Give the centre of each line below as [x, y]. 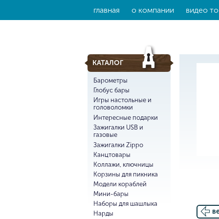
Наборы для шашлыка [125, 204]
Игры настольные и [122, 100]
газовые [105, 135]
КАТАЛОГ [108, 63]
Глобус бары [111, 90]
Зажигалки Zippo [118, 145]
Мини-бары [111, 194]
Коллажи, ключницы [123, 164]
